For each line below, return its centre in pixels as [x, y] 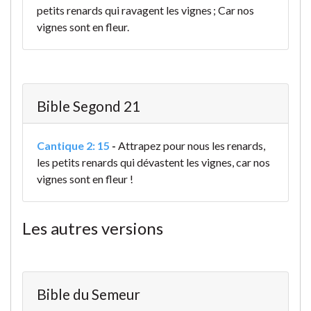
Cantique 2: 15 [73, 146]
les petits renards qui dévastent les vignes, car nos [153, 162]
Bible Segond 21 [89, 106]
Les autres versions [93, 228]
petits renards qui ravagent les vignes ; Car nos [145, 10]
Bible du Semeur [89, 294]
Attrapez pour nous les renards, [192, 146]
